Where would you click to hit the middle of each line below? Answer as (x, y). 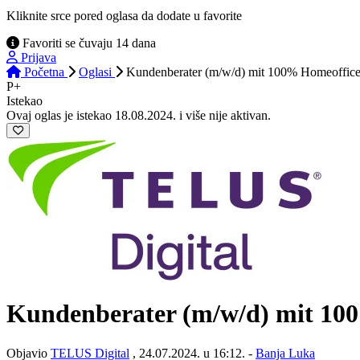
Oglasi (97, 72)
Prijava (39, 57)
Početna (44, 72)
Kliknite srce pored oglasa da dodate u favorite (124, 15)
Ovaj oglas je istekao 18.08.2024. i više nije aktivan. (139, 115)
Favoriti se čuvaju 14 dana (88, 43)
